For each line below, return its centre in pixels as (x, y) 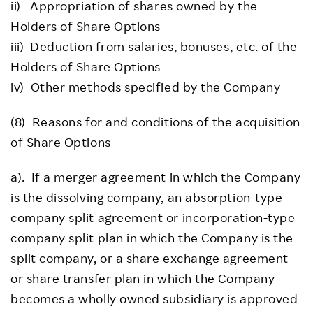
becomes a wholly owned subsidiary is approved (154, 298)
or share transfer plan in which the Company (143, 278)
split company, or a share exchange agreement (150, 257)
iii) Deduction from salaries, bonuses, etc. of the (154, 46)
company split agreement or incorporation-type (153, 217)
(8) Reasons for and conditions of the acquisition (156, 121)
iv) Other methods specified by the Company (146, 86)
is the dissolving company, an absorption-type (147, 197)
